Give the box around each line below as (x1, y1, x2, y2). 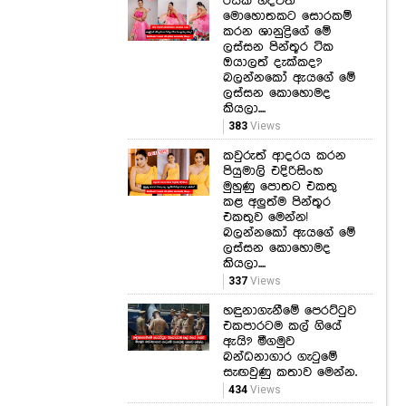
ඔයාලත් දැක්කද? (223, 55, 322, 71)
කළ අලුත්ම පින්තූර (223, 195, 331, 210)
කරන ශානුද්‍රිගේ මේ (223, 24, 331, 40)
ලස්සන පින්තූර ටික (223, 40, 333, 55)
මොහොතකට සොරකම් (223, 9, 352, 24)
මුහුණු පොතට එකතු (223, 179, 337, 195)
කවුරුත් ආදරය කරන (223, 149, 346, 164)
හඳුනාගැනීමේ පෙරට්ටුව (223, 304, 356, 319)
